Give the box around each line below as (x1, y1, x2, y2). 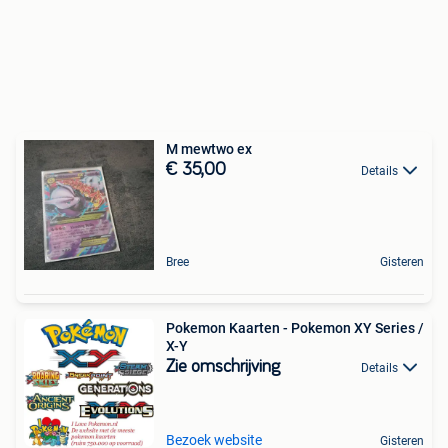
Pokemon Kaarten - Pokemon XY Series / (166, 320, 424, 336)
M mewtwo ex (166, 141, 252, 157)
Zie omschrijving (166, 358, 280, 376)
